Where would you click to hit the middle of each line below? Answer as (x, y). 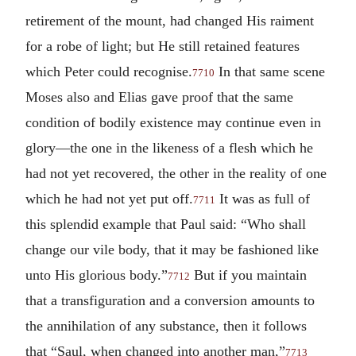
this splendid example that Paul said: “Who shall (166, 224)
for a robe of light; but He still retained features (163, 46)
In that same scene (270, 71)
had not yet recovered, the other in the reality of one (176, 173)
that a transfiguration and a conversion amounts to (170, 300)
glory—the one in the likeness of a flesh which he (169, 147)
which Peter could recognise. (109, 71)
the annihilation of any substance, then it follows (166, 325)
